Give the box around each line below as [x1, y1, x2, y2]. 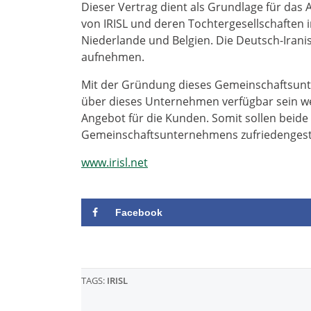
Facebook [115, 207, 162, 218]
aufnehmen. [81, 49, 144, 65]
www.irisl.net [81, 155, 148, 170]
